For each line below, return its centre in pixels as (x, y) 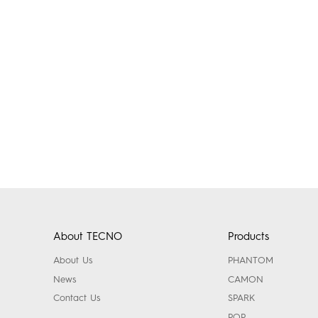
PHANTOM (251, 261)
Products (249, 237)
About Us (72, 261)
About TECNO (87, 237)
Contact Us (76, 298)
